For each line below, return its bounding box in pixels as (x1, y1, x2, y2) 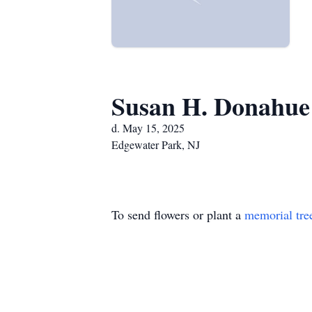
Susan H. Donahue (111, 88, 310, 124)
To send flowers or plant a (111, 206, 244, 223)
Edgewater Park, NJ (111, 137, 200, 152)
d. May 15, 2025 (111, 120, 185, 135)
